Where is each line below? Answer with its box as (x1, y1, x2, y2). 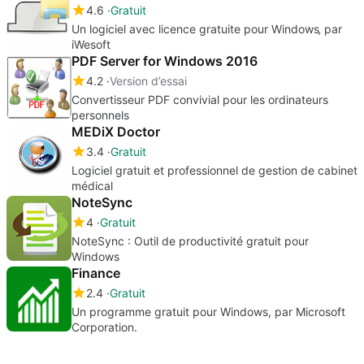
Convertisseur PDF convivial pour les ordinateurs (71, 92, 328, 106)
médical (71, 178, 113, 193)
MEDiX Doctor (71, 123, 160, 140)
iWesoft (71, 37, 110, 51)
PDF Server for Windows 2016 (71, 52, 258, 69)
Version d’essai (110, 73, 187, 88)
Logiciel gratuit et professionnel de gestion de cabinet (71, 162, 357, 177)
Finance (71, 264, 120, 281)
